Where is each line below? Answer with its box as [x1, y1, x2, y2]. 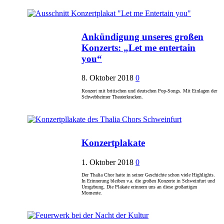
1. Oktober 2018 [81, 157, 133, 166]
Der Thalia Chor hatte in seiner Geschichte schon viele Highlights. [81, 171, 215, 177]
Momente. [81, 189, 102, 195]
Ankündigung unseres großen [81, 31, 203, 42]
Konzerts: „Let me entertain [81, 42, 195, 53]
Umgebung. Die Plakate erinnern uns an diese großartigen [81, 183, 197, 189]
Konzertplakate [81, 137, 145, 148]
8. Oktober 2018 [81, 73, 133, 82]
